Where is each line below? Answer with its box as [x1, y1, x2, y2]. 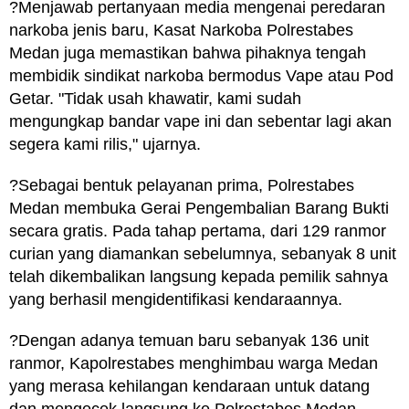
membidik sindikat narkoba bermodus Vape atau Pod [9, 67, 393, 85]
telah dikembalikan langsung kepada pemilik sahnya [9, 267, 388, 286]
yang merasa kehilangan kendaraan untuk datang [9, 377, 370, 395]
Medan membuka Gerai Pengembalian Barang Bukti [9, 199, 389, 217]
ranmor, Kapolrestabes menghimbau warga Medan [9, 354, 378, 372]
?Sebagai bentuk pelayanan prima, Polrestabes [9, 176, 354, 194]
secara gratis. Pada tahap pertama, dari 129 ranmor [9, 222, 386, 240]
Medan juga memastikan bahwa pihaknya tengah [9, 44, 366, 62]
